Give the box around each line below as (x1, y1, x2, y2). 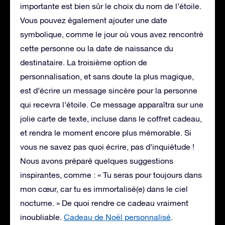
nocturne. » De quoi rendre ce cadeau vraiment (20, 198, 188, 207)
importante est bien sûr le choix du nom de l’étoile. (20, 1, 201, 11)
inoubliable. (20, 212, 64, 221)
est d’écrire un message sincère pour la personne (20, 85, 197, 95)
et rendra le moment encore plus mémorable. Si (20, 128, 191, 137)
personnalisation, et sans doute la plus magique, (20, 71, 194, 81)
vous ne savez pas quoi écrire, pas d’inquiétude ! (20, 142, 194, 151)
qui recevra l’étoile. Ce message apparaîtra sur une (20, 99, 203, 109)
